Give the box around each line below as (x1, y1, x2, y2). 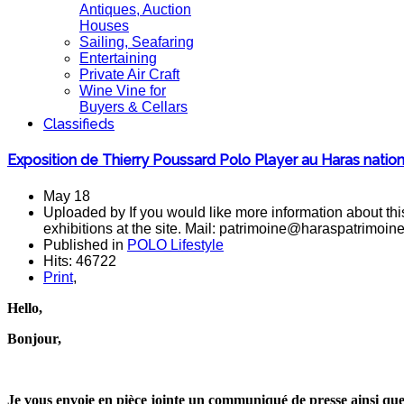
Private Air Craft (79, 67, 179, 82)
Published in (43, 236, 127, 252)
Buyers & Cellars (79, 99, 188, 115)
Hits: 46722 (43, 252, 116, 269)
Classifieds (43, 115, 115, 133)
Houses (79, 18, 129, 33)
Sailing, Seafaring (79, 34, 194, 50)
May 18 (43, 188, 90, 204)
